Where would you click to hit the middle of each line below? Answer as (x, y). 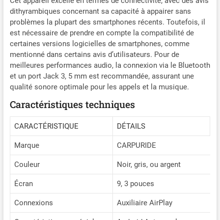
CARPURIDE (136, 146)
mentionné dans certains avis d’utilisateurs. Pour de (94, 55)
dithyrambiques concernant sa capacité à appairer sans (100, 12)
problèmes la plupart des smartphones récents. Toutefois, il (107, 22)
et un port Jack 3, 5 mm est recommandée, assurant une (102, 76)
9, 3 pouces (135, 184)
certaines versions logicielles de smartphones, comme (99, 44)
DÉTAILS (131, 126)
